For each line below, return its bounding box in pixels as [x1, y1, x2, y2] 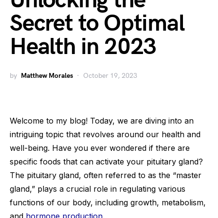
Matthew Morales [21, 72, 73, 80]
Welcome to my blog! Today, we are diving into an [10, 116, 194, 126]
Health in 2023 [10, 33, 157, 61]
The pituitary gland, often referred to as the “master [10, 170, 201, 180]
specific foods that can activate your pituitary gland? [10, 157, 203, 166]
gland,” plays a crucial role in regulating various [10, 184, 185, 194]
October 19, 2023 [83, 72, 137, 80]
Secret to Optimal [10, 10, 184, 37]
